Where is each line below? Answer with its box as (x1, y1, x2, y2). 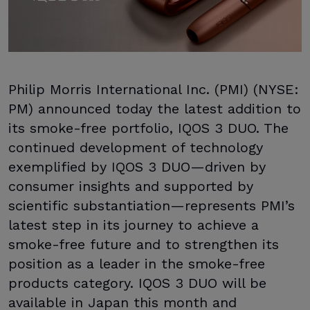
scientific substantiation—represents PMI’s (8, 197, 295, 214)
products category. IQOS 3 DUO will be (8, 275, 266, 291)
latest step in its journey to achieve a (8, 217, 259, 233)
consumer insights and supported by (8, 178, 253, 194)
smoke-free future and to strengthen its (8, 236, 279, 253)
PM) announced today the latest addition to (8, 100, 301, 117)
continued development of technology (8, 139, 263, 156)
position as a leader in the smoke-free (8, 255, 265, 272)
